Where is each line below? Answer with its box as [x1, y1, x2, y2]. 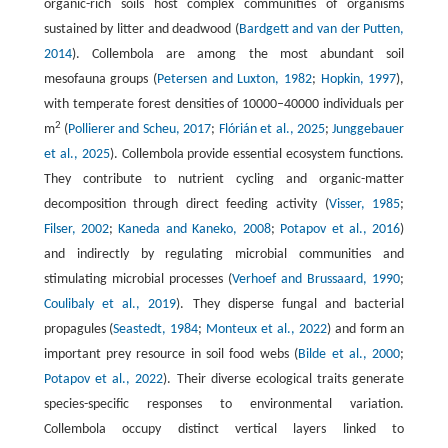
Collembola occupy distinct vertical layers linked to [43, 421, 405, 437]
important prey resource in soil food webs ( [43, 346, 299, 362]
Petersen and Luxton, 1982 [156, 71, 313, 87]
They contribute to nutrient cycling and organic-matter [43, 171, 405, 187]
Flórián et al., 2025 [218, 121, 325, 137]
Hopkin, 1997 [320, 71, 397, 87]
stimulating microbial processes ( [43, 271, 232, 287]
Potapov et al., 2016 [280, 221, 401, 237]
